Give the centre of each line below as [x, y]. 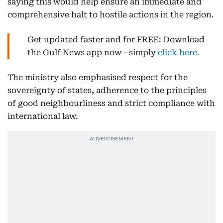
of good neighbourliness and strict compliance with [111, 103]
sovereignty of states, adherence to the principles [107, 90]
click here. [179, 53]
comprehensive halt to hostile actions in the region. [111, 15]
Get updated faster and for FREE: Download [116, 40]
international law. [43, 116]
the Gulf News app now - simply [93, 53]
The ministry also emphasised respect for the [98, 77]
